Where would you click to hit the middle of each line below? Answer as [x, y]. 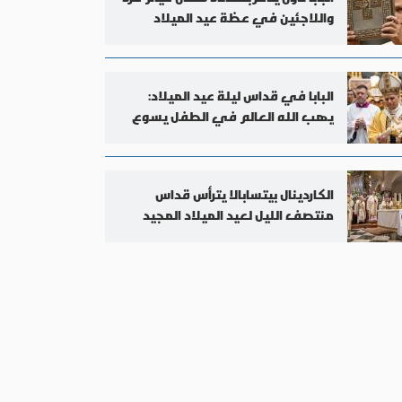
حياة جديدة [301, 136]
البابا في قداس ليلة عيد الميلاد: [240, 95]
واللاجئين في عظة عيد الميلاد [243, 17]
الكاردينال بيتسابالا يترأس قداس [244, 194]
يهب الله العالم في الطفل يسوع [232, 116]
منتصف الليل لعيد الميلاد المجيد [238, 214]
